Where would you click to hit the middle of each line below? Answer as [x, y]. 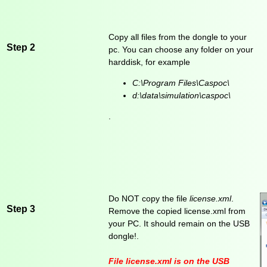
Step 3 [21, 208]
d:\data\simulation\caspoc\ [181, 96]
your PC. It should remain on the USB [179, 224]
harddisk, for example [149, 62]
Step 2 [21, 47]
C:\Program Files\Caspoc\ [181, 83]
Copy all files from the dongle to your [178, 37]
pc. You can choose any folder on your [181, 50]
